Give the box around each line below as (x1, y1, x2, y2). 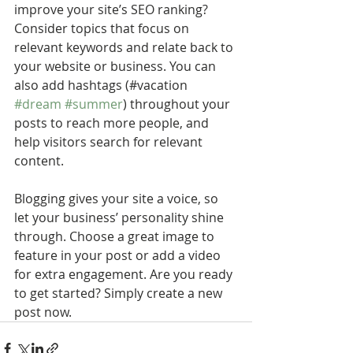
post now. (14, 303, 72, 321)
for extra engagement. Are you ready (14, 266, 236, 284)
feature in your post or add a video (14, 247, 224, 265)
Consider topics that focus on (14, 20, 192, 38)
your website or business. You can (14, 58, 219, 76)
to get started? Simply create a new (14, 284, 225, 303)
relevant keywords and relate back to (14, 39, 236, 57)
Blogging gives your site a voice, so (14, 190, 221, 208)
